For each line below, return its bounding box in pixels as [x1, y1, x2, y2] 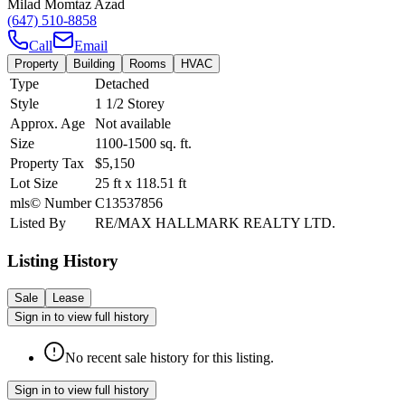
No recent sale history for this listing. [65, 349, 274, 365]
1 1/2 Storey [95, 96, 165, 112]
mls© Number [10, 195, 91, 212]
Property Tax [10, 155, 84, 172]
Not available [95, 116, 171, 132]
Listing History [7, 250, 118, 270]
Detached [95, 76, 149, 92]
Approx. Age [10, 116, 85, 132]
